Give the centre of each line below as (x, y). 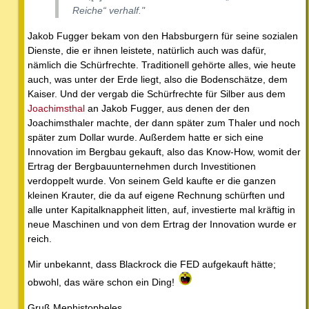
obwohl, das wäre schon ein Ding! (102, 282)
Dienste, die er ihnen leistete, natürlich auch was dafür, (147, 51)
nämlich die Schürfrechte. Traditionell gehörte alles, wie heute (162, 65)
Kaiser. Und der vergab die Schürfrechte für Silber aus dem (157, 94)
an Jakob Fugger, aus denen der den (167, 109)
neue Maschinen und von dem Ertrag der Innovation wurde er (162, 225)
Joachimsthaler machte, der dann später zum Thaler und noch (164, 123)
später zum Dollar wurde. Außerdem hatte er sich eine (146, 138)
